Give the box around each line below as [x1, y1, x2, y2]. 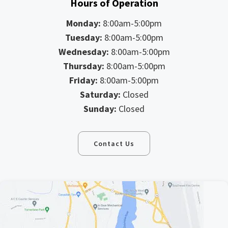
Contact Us [94, 138, 134, 148]
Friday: [69, 74, 98, 86]
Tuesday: [65, 31, 102, 43]
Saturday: [79, 88, 121, 100]
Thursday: [63, 60, 106, 72]
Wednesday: [58, 45, 111, 58]
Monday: [66, 17, 101, 29]
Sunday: [83, 102, 117, 115]
